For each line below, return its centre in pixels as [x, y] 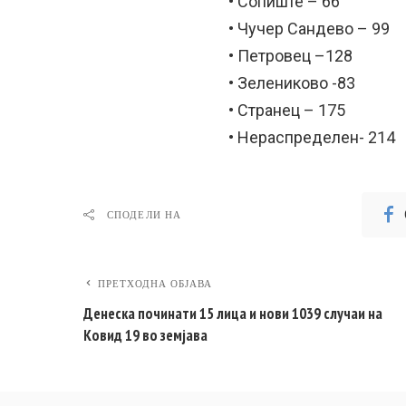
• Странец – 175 [287, 110]
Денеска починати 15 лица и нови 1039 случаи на [233, 314]
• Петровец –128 [290, 56]
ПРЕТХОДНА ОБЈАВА [155, 284]
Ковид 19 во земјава [145, 335]
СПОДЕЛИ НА [144, 215]
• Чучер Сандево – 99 [309, 29]
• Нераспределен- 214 [312, 137]
